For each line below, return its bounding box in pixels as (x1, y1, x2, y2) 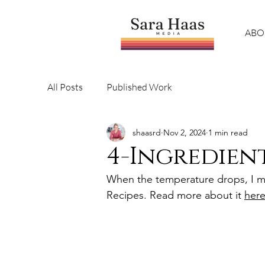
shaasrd (132, 127, 161, 138)
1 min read (208, 127, 248, 138)
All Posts (47, 81, 83, 93)
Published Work (106, 81, 172, 93)
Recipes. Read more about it (106, 189, 244, 202)
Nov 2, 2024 (163, 127, 206, 138)
